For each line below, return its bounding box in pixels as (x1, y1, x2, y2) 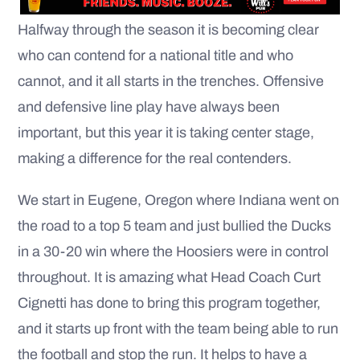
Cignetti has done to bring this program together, (18, 294, 321, 311)
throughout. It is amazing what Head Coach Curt (18, 268, 321, 285)
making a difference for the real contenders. (18, 149, 292, 166)
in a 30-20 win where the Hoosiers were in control (18, 243, 329, 260)
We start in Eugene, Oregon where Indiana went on (18, 191, 339, 208)
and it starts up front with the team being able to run (18, 320, 338, 337)
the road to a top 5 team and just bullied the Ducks (18, 217, 331, 234)
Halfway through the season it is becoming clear (18, 21, 319, 38)
